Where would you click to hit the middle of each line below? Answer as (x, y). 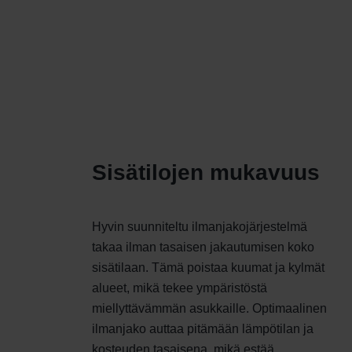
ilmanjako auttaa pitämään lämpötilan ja (203, 329)
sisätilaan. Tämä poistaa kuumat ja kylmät (208, 268)
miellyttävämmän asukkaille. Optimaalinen (209, 309)
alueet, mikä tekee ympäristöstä (180, 288)
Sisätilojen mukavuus (206, 173)
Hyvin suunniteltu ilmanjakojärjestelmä (200, 227)
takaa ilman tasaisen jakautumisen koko (203, 247)
